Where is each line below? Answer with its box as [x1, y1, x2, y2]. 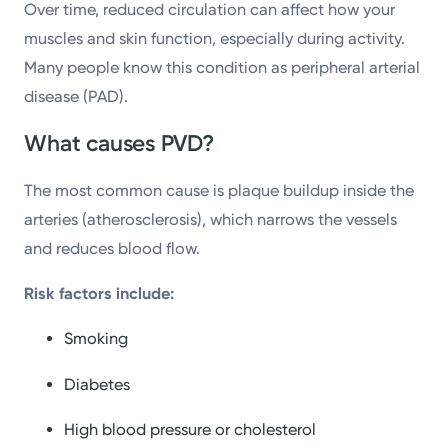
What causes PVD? [24, 129, 214, 157]
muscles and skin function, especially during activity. [24, 29, 406, 49]
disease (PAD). [24, 87, 129, 107]
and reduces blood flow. [24, 238, 201, 258]
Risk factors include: [24, 284, 175, 304]
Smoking [64, 329, 129, 349]
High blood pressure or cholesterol [64, 419, 317, 439]
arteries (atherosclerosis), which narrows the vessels [24, 209, 398, 229]
